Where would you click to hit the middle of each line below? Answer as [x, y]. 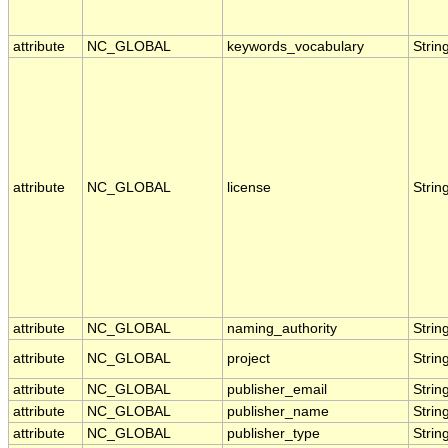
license [249, 188]
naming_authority [282, 329]
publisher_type [273, 434]
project [248, 359]
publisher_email [277, 390]
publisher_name [278, 412]
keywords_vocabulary [295, 47]
